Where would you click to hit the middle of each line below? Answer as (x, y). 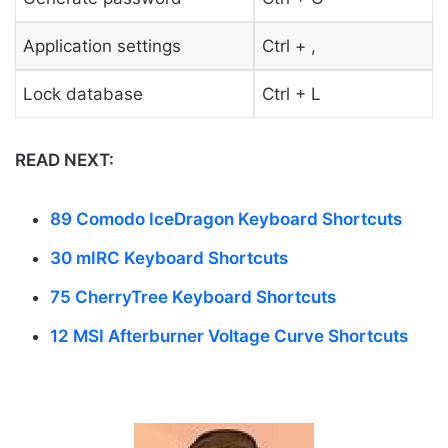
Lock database (82, 93)
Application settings (101, 45)
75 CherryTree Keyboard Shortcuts (193, 297)
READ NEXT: (64, 160)
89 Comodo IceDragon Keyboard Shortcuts (226, 219)
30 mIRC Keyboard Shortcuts (169, 258)
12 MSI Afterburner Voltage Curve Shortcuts (229, 336)
